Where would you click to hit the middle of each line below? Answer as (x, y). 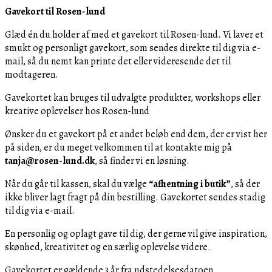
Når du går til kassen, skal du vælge (77, 184)
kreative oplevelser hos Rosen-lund (77, 111)
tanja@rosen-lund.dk (50, 161)
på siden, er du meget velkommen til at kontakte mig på (118, 148)
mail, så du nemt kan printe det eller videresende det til (118, 62)
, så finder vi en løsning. (142, 161)
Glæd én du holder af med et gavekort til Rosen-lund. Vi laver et (134, 35)
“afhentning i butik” (190, 184)
